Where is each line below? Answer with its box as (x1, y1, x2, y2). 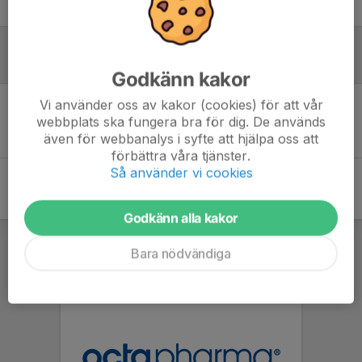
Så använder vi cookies (109, 164, 253, 181)
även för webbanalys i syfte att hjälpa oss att (44, 130, 318, 147)
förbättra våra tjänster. (112, 147, 250, 164)
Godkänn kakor (112, 67, 250, 91)
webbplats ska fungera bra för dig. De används (36, 113, 326, 130)
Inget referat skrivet (128, 113, 234, 128)
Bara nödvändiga (131, 245, 231, 262)
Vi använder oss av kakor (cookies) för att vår (39, 96, 323, 113)
